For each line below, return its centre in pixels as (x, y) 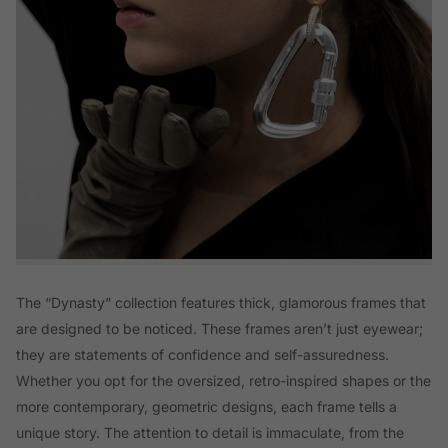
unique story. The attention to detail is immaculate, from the (210, 432)
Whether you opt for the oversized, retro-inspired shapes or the (223, 380)
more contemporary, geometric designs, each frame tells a (206, 406)
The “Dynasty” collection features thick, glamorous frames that (221, 302)
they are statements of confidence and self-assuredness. (202, 354)
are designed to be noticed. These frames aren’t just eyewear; (219, 328)
